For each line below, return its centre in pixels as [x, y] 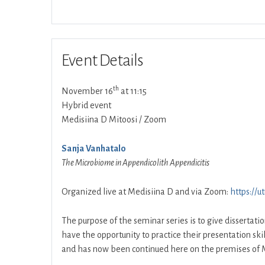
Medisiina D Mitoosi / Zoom [114, 119]
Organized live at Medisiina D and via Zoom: [146, 192]
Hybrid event [86, 105]
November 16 [87, 91]
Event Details [103, 60]
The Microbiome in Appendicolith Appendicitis [135, 163]
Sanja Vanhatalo [94, 148]
